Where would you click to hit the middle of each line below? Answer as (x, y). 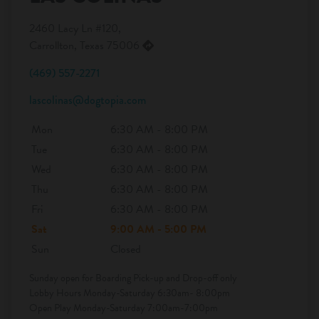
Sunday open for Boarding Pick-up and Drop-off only (133, 278)
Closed (126, 249)
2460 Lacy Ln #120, (75, 28)
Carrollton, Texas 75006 (86, 45)
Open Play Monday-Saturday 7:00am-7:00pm (124, 308)
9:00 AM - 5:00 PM (158, 229)
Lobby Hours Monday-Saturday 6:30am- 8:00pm (130, 293)
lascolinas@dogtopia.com (88, 100)
